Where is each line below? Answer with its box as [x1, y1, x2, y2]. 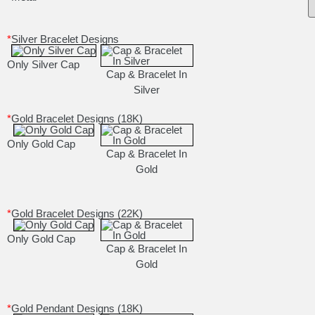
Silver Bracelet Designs [11, 33, 119, 46]
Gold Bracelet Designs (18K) [11, 112, 143, 125]
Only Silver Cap [7, 58, 79, 71]
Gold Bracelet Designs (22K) [11, 207, 143, 220]
